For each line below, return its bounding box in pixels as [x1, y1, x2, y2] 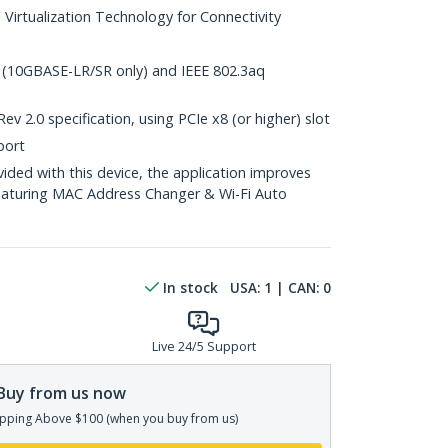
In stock [163, 278, 218, 297]
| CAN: [272, 278, 323, 297]
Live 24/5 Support [151, 338, 256, 355]
